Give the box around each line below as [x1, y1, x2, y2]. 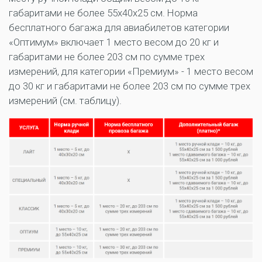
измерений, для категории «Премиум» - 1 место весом [9, 65, 253, 78]
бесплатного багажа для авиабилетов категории [9, 22, 229, 34]
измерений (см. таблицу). [9, 95, 122, 107]
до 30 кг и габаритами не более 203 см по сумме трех [9, 80, 250, 92]
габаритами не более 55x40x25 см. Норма [9, 7, 198, 19]
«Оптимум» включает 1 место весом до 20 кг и [9, 36, 219, 49]
